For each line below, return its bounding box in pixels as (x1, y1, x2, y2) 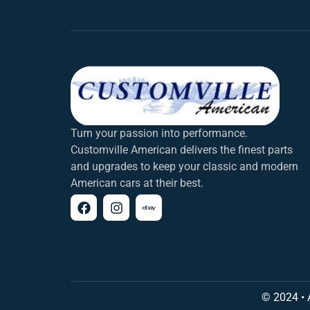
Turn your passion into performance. (71, 126, 248, 140)
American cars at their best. (71, 176, 203, 190)
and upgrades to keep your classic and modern (71, 159, 298, 173)
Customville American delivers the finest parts (71, 143, 293, 156)
